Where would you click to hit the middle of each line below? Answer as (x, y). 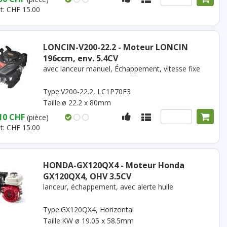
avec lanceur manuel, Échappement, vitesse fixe (121, 69)
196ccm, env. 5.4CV (80, 58)
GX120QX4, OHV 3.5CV (87, 176)
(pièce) (37, 117)
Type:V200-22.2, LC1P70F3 (87, 91)
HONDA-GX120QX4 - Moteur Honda (113, 165)
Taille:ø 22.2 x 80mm (77, 103)
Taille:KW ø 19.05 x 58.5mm (88, 221)
